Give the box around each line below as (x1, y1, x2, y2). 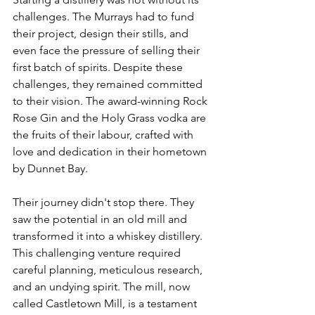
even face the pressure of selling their (13, 44, 202, 57)
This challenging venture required (13, 246, 184, 259)
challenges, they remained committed (13, 77, 205, 91)
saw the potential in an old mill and (13, 212, 190, 226)
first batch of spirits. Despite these (13, 60, 186, 74)
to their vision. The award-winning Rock (13, 94, 210, 108)
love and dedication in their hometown (13, 145, 210, 158)
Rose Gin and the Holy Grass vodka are (13, 111, 209, 124)
